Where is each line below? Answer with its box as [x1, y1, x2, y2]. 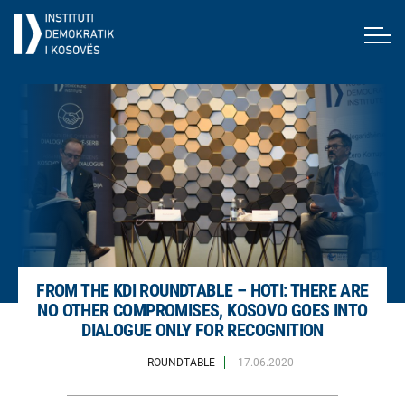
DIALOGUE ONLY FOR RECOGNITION [81, 319, 324, 342]
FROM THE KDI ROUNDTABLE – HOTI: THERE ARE [36, 279, 369, 302]
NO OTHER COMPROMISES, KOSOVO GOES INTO [37, 299, 368, 322]
